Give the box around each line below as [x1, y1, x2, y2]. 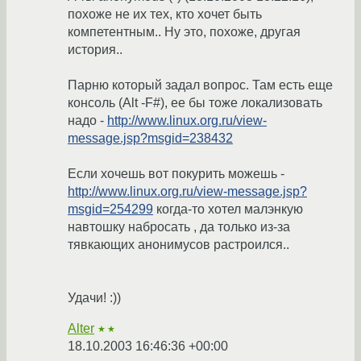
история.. [68, 43, 122, 57]
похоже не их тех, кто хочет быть [68, 7, 262, 22]
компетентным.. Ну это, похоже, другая [68, 25, 301, 39]
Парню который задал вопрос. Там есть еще [68, 78, 333, 93]
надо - [68, 114, 107, 128]
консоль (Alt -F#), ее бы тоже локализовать [68, 96, 322, 110]
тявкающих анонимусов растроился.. [68, 238, 289, 252]
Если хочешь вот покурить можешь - [68, 167, 284, 181]
